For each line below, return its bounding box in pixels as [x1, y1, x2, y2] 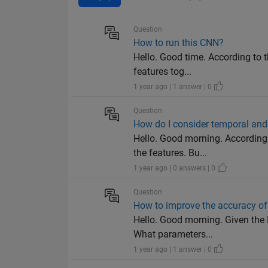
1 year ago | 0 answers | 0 [133, 164, 218, 173]
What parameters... [133, 229, 214, 240]
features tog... [133, 66, 192, 78]
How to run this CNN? [133, 37, 224, 49]
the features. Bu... [133, 147, 208, 159]
